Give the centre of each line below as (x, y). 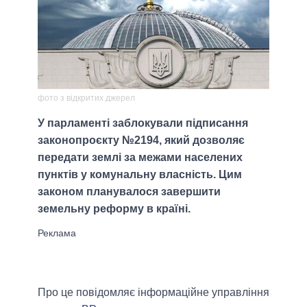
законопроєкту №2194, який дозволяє (141, 140)
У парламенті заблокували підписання (143, 123)
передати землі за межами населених (140, 158)
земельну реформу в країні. (114, 209)
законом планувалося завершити (129, 192)
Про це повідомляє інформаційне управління (153, 293)
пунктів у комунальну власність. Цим (140, 175)
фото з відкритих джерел (86, 98)
